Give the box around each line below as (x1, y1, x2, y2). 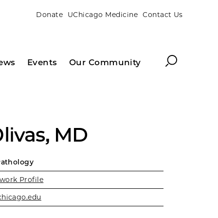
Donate (36, 10, 63, 19)
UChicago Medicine (68, 10, 138, 19)
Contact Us (143, 10, 183, 19)
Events (27, 57, 57, 67)
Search (165, 54, 193, 64)
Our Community (69, 57, 141, 67)
